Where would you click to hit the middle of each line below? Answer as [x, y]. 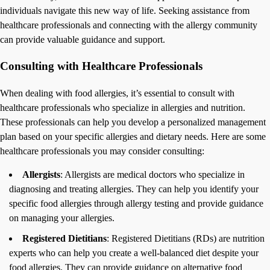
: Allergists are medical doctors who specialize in [152, 174]
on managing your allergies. [62, 218]
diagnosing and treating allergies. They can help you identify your [134, 189]
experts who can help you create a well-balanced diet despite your [134, 253]
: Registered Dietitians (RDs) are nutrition [186, 238]
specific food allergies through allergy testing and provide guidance [136, 203]
